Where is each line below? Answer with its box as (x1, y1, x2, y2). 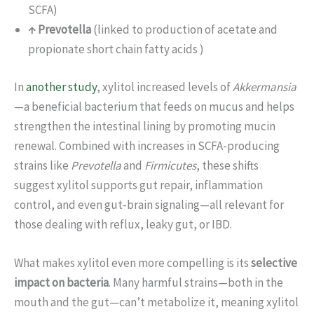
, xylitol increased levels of (97, 78, 233, 95)
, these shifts (196, 157, 259, 173)
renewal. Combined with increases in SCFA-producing (14, 137, 280, 153)
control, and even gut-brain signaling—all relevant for (14, 196, 284, 212)
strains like (14, 157, 71, 173)
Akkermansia (233, 78, 296, 95)
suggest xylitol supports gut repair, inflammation (14, 177, 263, 193)
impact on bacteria (14, 275, 109, 291)
